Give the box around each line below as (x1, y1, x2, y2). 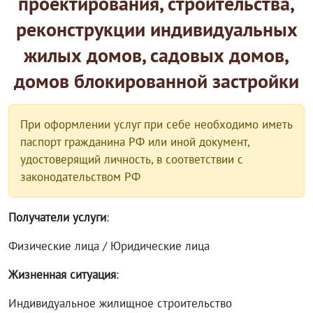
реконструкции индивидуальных (15, 16, 298, 42)
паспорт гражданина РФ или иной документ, (20, 134, 250, 150)
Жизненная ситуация (8, 267, 116, 282)
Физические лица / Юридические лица (8, 238, 210, 254)
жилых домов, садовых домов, (24, 42, 289, 68)
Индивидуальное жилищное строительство (8, 296, 232, 311)
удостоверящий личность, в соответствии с (20, 152, 243, 167)
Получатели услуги (8, 210, 106, 225)
